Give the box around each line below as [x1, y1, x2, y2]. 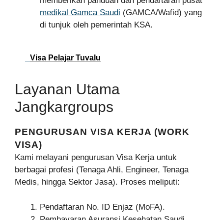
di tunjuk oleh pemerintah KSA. [40, 20, 153, 29]
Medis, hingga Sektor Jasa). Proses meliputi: [15, 177, 180, 187]
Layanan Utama [15, 81, 120, 98]
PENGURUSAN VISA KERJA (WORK [15, 127, 190, 137]
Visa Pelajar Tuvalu [30, 54, 101, 62]
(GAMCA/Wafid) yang [120, 7, 202, 17]
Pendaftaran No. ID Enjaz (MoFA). [40, 202, 165, 212]
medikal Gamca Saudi [40, 7, 120, 17]
